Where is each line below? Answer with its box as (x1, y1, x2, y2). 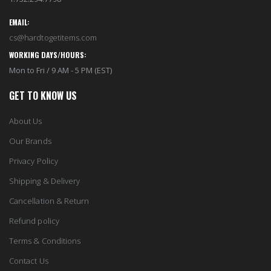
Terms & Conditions (9, 235, 81, 246)
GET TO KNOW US (9, 88, 77, 103)
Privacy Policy (9, 155, 58, 166)
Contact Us (9, 255, 48, 266)
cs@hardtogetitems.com (9, 31, 97, 43)
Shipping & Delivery (9, 175, 80, 186)
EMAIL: (9, 16, 30, 27)
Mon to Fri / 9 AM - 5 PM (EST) (9, 64, 112, 76)
